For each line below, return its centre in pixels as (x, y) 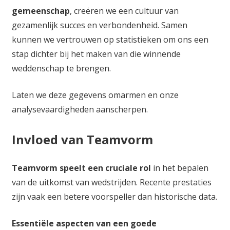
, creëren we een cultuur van (124, 11)
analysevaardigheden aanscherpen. (80, 109)
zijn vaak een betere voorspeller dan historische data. (114, 196)
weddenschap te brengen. (61, 68)
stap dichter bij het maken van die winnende (96, 54)
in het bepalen (179, 168)
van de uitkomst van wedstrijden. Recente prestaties (111, 182)
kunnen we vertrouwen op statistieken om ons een (110, 39)
